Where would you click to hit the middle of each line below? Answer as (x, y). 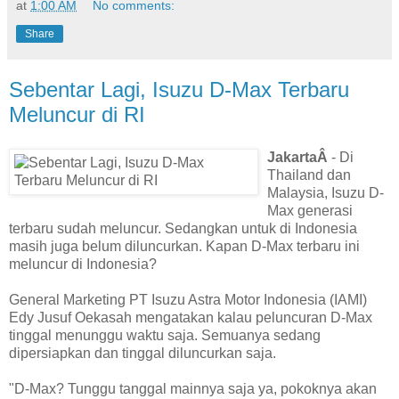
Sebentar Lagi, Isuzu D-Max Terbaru (179, 89)
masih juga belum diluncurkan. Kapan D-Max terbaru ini (184, 246)
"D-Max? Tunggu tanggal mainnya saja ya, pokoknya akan (193, 388)
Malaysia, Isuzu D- (326, 192)
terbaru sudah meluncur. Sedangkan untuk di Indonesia (183, 228)
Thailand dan (309, 175)
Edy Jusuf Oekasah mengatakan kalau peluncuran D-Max (191, 317)
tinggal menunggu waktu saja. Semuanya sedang (165, 335)
